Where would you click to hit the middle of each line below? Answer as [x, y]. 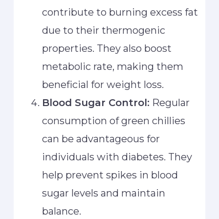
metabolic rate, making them [113, 67]
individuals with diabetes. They [117, 157]
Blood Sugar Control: [96, 103]
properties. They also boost [107, 49]
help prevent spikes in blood [110, 175]
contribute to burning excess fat [120, 12]
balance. [62, 211]
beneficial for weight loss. [103, 85]
